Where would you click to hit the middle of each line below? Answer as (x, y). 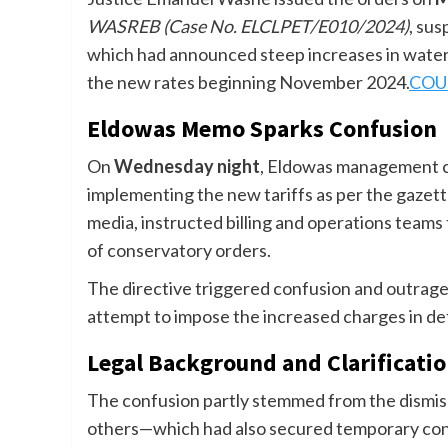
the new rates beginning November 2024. (248, 82)
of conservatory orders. (179, 250)
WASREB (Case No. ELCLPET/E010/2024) (248, 26)
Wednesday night (187, 166)
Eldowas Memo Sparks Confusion (262, 129)
